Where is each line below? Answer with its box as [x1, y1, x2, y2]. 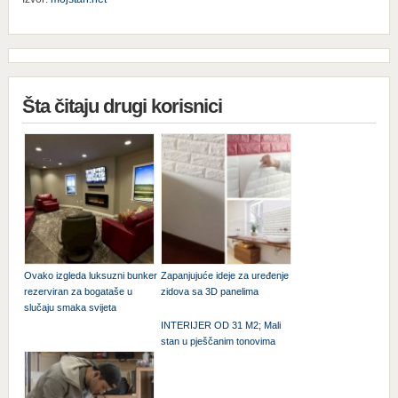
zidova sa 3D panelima [160, 285, 259, 297]
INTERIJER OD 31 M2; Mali [160, 319, 281, 330]
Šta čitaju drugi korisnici [21, 95, 222, 118]
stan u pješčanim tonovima [160, 335, 275, 346]
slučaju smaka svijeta [23, 301, 116, 313]
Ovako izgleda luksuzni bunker [23, 269, 157, 281]
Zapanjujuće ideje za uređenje [160, 269, 289, 281]
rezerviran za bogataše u [23, 285, 132, 297]
